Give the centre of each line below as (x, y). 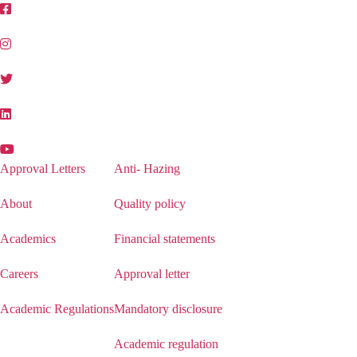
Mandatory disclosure (168, 309)
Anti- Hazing (147, 169)
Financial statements (165, 239)
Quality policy (150, 204)
